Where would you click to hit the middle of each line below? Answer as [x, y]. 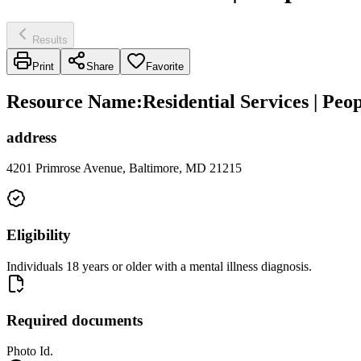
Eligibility [39, 235]
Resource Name [71, 101]
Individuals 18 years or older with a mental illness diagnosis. [159, 266]
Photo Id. [30, 351]
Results [50, 39]
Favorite [165, 66]
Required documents [75, 320]
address [31, 137]
